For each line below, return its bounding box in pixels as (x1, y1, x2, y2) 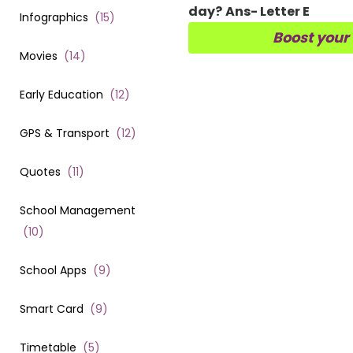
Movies (20, 47, 58, 64)
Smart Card (20, 300, 84, 317)
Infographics (20, 9, 88, 25)
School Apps (20, 262, 87, 278)
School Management (20, 202, 136, 218)
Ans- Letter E (225, 2, 310, 21)
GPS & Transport (20, 124, 110, 141)
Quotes (20, 163, 61, 180)
